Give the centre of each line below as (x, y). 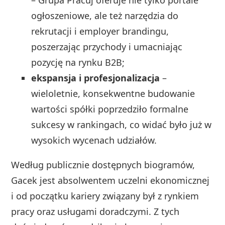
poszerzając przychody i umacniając (107, 47)
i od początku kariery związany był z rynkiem (105, 196)
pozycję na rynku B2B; (78, 63)
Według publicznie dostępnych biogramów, (103, 165)
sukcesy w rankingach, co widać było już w (122, 125)
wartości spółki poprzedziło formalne (110, 109)
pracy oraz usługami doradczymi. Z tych (95, 212)
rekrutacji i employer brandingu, (100, 31)
